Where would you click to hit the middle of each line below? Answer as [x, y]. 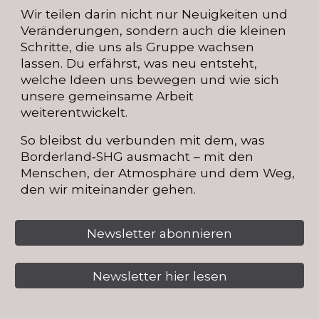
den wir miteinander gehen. [109, 189]
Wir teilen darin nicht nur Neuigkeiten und [155, 14]
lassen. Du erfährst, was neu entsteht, [139, 63]
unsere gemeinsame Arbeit [108, 96]
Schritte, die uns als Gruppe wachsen [138, 47]
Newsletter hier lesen [159, 276]
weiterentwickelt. [76, 112]
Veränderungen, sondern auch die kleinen [154, 30]
